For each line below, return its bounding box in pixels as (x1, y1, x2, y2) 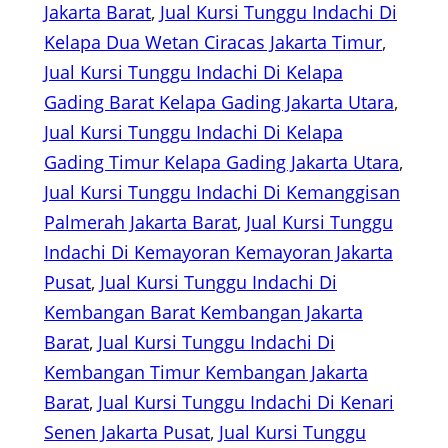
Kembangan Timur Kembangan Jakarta (44, 360, 368, 385)
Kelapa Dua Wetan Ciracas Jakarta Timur (44, 30, 382, 55)
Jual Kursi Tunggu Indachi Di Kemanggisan (44, 180, 400, 205)
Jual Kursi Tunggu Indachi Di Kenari (98, 390, 394, 415)
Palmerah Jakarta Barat (44, 210, 237, 235)
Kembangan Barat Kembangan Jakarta (44, 300, 363, 325)
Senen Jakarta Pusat (44, 420, 210, 445)
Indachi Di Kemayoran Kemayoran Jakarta (44, 240, 393, 265)
